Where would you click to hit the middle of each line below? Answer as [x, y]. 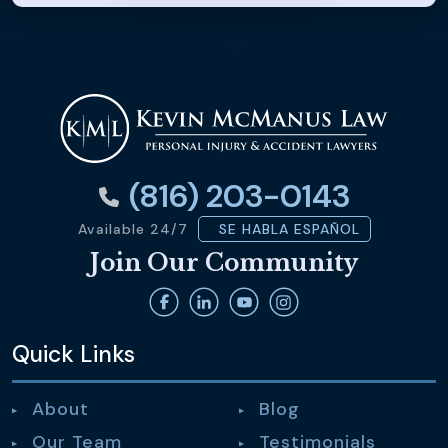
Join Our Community [224, 263]
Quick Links [73, 354]
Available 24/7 [132, 228]
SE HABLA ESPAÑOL [284, 229]
